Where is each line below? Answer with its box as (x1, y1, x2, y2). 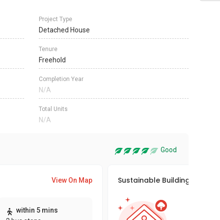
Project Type (39, 16, 72, 23)
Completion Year (39, 76, 83, 82)
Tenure (39, 46, 57, 53)
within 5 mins (16, 206, 58, 214)
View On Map (52, 176, 92, 184)
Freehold (39, 56, 66, 64)
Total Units (39, 106, 68, 112)
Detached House (39, 26, 90, 34)
